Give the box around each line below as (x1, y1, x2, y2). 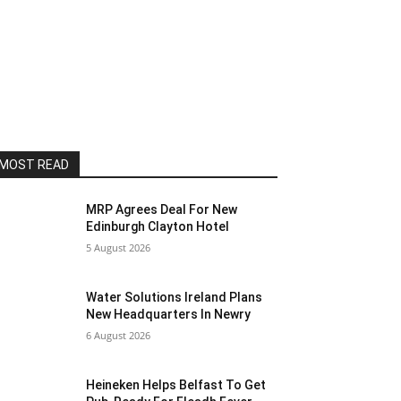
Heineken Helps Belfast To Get (86, 378, 267, 393)
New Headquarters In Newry (86, 307, 252, 322)
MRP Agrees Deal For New (86, 202, 238, 217)
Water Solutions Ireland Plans (86, 290, 263, 305)
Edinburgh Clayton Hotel (86, 219, 230, 234)
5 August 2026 (86, 241, 151, 254)
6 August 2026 (86, 328, 151, 343)
